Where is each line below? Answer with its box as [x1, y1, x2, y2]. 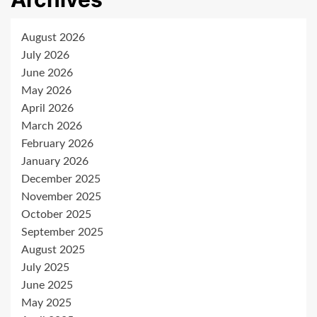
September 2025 [21, 226, 103, 238]
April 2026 [21, 102, 74, 114]
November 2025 [21, 190, 101, 202]
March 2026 [21, 120, 82, 132]
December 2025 [21, 173, 100, 185]
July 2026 [21, 49, 69, 61]
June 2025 [21, 279, 73, 291]
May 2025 [21, 296, 71, 309]
